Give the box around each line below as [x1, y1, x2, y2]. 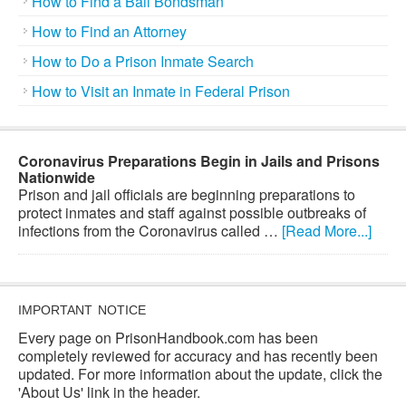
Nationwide [18, 167, 95, 188]
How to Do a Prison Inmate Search [32, 51, 254, 72]
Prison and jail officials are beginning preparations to [18, 184, 355, 205]
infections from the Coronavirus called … [18, 220, 282, 241]
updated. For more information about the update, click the [18, 363, 382, 384]
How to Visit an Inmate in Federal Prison [32, 81, 290, 101]
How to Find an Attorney [32, 21, 187, 42]
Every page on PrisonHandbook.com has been [18, 327, 318, 348]
